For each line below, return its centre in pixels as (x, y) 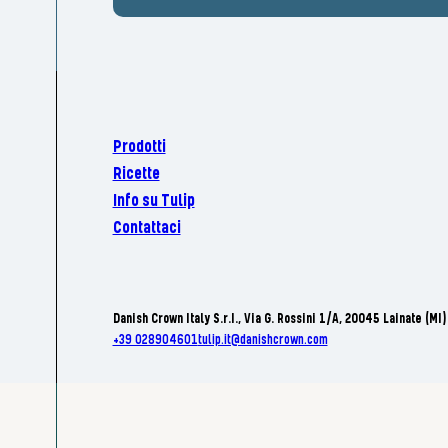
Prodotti (139, 148)
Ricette (136, 175)
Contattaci (146, 229)
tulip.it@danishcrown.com (262, 341)
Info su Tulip (153, 202)
